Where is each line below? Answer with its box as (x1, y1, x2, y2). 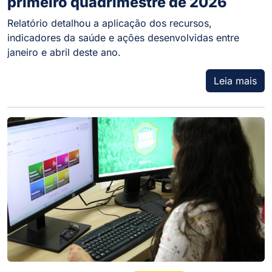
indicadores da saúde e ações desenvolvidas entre (7, 31, 239, 44)
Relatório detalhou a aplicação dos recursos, (7, 16, 212, 29)
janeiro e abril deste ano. (7, 46, 121, 58)
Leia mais (214, 74, 257, 87)
